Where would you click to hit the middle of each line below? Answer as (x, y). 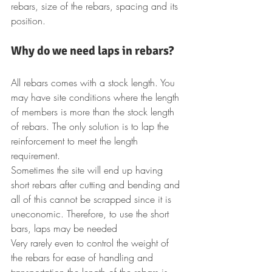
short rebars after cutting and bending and (97, 184)
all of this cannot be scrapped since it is (93, 199)
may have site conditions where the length (97, 97)
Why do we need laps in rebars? (92, 50)
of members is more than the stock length (94, 111)
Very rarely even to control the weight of (91, 243)
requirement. (36, 155)
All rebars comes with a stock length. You (94, 82)
